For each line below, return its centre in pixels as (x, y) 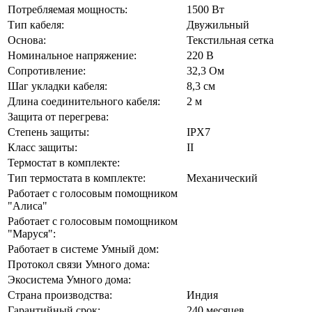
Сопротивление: (47, 70)
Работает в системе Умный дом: (83, 249)
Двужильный (218, 24)
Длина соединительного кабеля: (84, 101)
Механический (222, 178)
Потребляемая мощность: (68, 9)
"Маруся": (32, 233)
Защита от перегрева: (58, 116)
